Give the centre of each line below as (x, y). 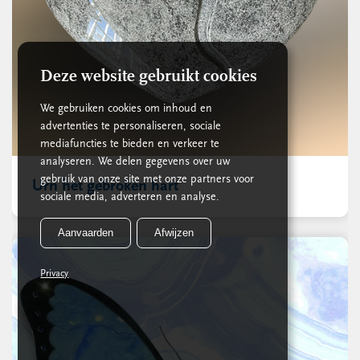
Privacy (55, 274)
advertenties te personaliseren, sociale (131, 126)
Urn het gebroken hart (105, 186)
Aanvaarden (86, 233)
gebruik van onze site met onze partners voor (147, 179)
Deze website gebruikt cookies (149, 76)
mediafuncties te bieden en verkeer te (130, 144)
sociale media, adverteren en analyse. (130, 197)
